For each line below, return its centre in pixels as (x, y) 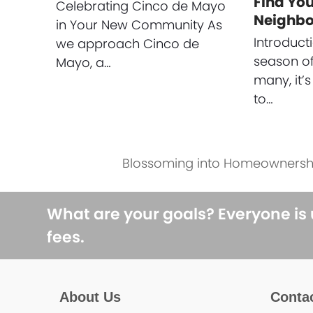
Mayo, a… (83, 63)
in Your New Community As (139, 25)
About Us (90, 297)
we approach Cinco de (127, 44)
